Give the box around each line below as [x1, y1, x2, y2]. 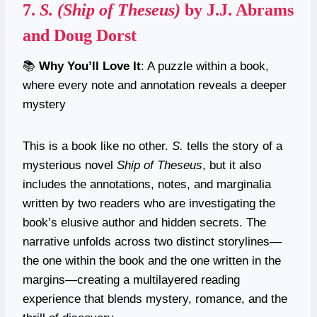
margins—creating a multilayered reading [23, 272, 240, 287]
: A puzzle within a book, [141, 59, 269, 73]
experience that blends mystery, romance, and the [23, 292, 287, 306]
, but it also [202, 158, 261, 172]
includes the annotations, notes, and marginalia [23, 177, 271, 191]
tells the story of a [183, 139, 282, 153]
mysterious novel [23, 158, 117, 172]
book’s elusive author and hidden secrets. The [23, 215, 266, 229]
